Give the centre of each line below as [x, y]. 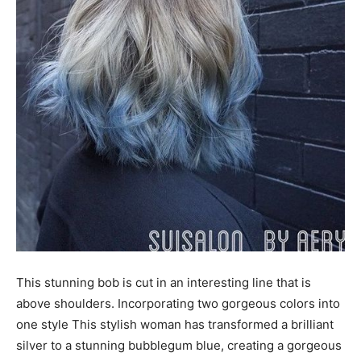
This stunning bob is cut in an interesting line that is [164, 283]
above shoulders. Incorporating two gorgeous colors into [178, 304]
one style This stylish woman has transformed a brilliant [175, 325]
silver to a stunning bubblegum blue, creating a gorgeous [179, 346]
